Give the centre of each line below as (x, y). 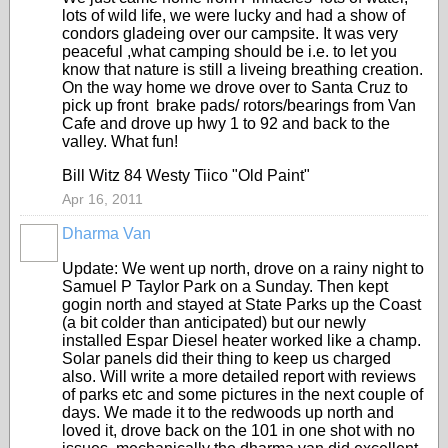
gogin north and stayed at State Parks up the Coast (241, 304)
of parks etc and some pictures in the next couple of (242, 394)
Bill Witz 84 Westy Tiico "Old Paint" (186, 175)
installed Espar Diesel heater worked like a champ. (241, 340)
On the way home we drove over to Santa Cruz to (235, 87)
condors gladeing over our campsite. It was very (230, 33)
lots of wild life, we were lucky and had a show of (233, 15)
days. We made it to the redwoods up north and (228, 412)
